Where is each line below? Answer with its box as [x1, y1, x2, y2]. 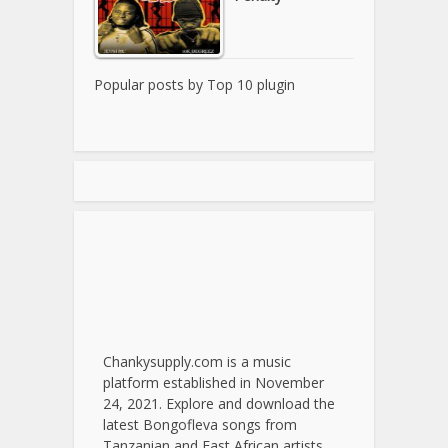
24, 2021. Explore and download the [103, 394, 335, 414]
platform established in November [103, 373, 324, 393]
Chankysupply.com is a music [103, 352, 291, 372]
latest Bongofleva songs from [103, 415, 297, 435]
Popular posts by [94, 75, 207, 95]
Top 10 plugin [207, 75, 295, 95]
